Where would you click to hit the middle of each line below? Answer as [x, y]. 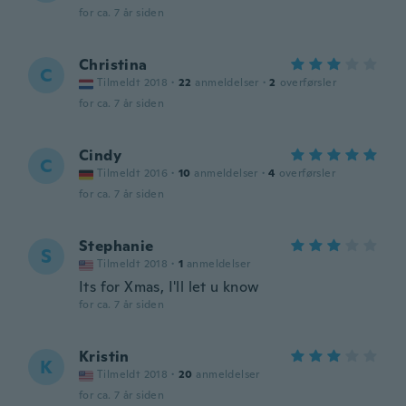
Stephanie [116, 246]
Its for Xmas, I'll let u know [169, 287]
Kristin [104, 357]
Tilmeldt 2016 [133, 173]
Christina [113, 65]
